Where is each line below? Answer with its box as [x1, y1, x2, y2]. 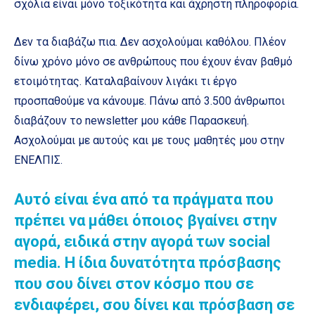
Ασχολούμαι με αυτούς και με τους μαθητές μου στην [14, 134, 285, 148]
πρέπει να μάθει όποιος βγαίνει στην [14, 212, 277, 230]
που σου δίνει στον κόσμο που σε [14, 275, 254, 293]
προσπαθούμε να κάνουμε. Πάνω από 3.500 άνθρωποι [14, 94, 285, 108]
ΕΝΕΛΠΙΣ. [14, 153, 63, 167]
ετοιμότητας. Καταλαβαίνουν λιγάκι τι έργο [14, 75, 237, 89]
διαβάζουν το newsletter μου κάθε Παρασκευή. [14, 114, 249, 128]
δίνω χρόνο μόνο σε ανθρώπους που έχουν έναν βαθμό [14, 55, 292, 69]
